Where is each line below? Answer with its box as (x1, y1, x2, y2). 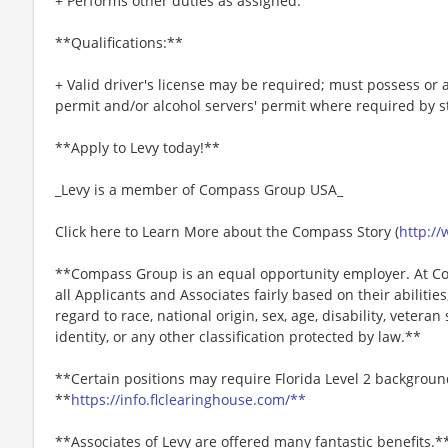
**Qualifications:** (55, 32, 183, 52)
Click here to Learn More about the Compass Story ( (55, 221, 399, 241)
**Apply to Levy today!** (55, 137, 220, 157)
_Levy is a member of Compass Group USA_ (55, 179, 343, 199)
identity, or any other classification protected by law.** (55, 326, 421, 346)
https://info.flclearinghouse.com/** (71, 389, 306, 409)
